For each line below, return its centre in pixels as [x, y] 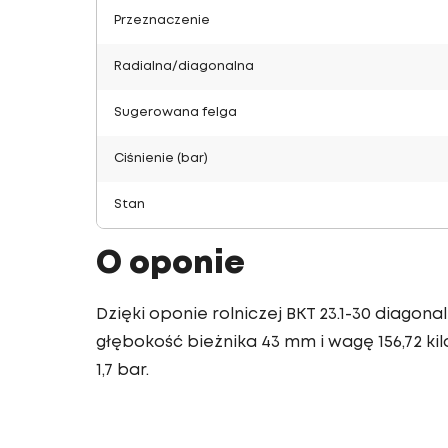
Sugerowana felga [175, 112]
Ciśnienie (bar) [161, 158]
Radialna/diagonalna [184, 66]
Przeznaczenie [162, 20]
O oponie [170, 264]
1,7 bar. [122, 370]
